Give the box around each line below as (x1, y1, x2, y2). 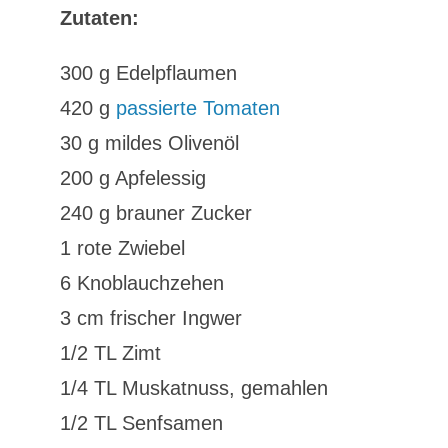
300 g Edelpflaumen (59, 62, 237, 84)
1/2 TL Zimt (59, 342, 161, 364)
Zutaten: (59, 7, 139, 29)
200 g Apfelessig (59, 167, 206, 189)
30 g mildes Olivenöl (59, 132, 239, 154)
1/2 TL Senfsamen (59, 412, 223, 434)
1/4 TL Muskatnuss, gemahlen (59, 377, 328, 399)
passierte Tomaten (115, 97, 280, 119)
